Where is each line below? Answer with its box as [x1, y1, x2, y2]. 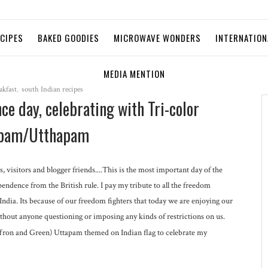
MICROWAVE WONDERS [114, 31, 201, 44]
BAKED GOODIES [38, 31, 99, 44]
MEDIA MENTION [103, 67, 165, 80]
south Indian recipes [21, 84, 83, 95]
